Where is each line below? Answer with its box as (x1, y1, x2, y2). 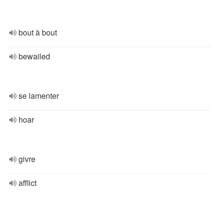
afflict (18, 177, 36, 188)
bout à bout (18, 27, 57, 38)
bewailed (18, 51, 50, 62)
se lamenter (18, 90, 59, 101)
